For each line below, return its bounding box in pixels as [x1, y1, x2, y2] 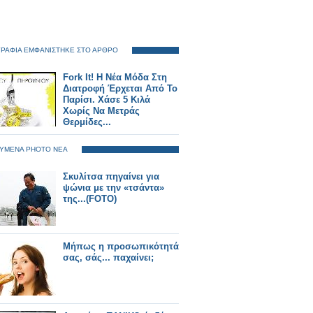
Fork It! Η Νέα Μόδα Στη [63, 72, 167, 82]
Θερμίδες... [63, 117, 111, 127]
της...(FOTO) [63, 194, 117, 204]
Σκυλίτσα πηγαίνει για [63, 171, 159, 182]
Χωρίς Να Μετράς [63, 105, 140, 116]
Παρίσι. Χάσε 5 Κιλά [63, 94, 150, 105]
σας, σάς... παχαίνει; [63, 252, 154, 263]
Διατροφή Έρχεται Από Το [63, 83, 177, 94]
